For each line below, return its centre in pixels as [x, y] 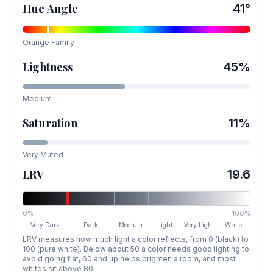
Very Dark [45, 225]
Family [62, 42]
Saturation [50, 123]
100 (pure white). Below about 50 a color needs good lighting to [136, 249]
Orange [36, 42]
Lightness [48, 67]
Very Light [199, 225]
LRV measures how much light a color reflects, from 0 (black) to [136, 239]
